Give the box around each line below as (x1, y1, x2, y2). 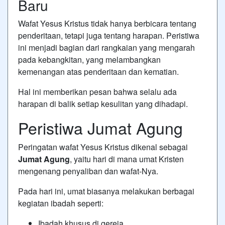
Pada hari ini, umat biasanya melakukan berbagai (18, 185, 194, 197)
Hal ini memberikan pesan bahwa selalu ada (18, 85, 177, 97)
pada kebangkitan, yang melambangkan (18, 53, 161, 65)
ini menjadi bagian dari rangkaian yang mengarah (18, 41, 195, 53)
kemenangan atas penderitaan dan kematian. (18, 65, 179, 77)
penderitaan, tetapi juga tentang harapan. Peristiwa (18, 29, 199, 41)
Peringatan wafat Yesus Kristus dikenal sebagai (18, 141, 188, 153)
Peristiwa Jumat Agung (18, 116, 183, 139)
